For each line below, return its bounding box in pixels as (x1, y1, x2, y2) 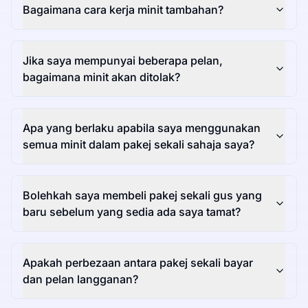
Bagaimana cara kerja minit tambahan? (23, 3, 223, 17)
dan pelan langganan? (23, 272, 138, 287)
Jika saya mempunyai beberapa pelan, (23, 54, 223, 68)
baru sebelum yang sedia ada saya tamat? (23, 205, 241, 219)
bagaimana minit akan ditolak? (23, 70, 180, 85)
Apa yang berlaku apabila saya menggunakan (23, 121, 261, 135)
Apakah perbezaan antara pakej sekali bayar (23, 256, 253, 270)
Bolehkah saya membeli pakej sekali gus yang (23, 188, 262, 203)
